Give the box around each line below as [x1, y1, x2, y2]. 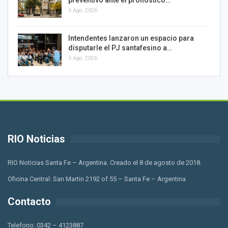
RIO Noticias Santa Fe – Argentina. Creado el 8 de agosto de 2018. [8, 158, 202, 166]
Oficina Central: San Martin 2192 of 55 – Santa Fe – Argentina [8, 175, 186, 183]
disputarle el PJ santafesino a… [68, 44, 172, 52]
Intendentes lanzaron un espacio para [68, 34, 194, 43]
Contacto [8, 195, 51, 208]
